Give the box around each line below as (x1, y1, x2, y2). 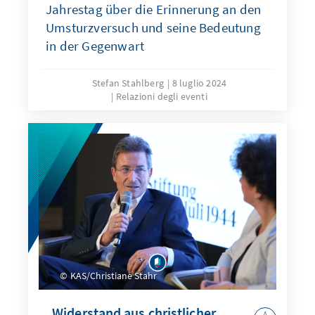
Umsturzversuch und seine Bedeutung (46, 19, 261, 37)
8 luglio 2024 (172, 77, 227, 90)
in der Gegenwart (46, 37, 145, 55)
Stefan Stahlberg (91, 77, 165, 90)
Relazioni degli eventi (115, 90, 207, 103)
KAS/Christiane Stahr (68, 269, 157, 282)
